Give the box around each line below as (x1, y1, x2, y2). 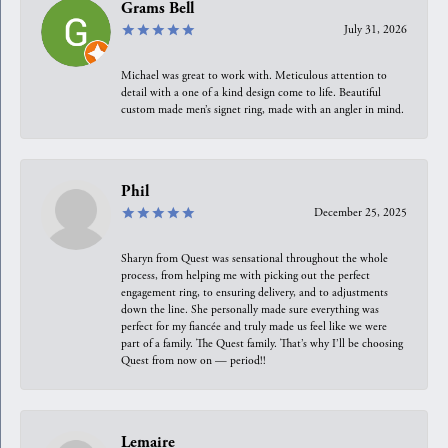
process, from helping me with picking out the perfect (121, 267, 370, 283)
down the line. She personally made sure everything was (121, 301, 379, 317)
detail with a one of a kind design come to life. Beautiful (121, 84, 381, 100)
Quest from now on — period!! (121, 352, 266, 368)
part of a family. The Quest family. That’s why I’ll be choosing (121, 335, 403, 351)
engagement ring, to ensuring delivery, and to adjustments (121, 284, 388, 300)
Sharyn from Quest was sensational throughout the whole (121, 250, 388, 266)
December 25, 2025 (314, 204, 407, 220)
